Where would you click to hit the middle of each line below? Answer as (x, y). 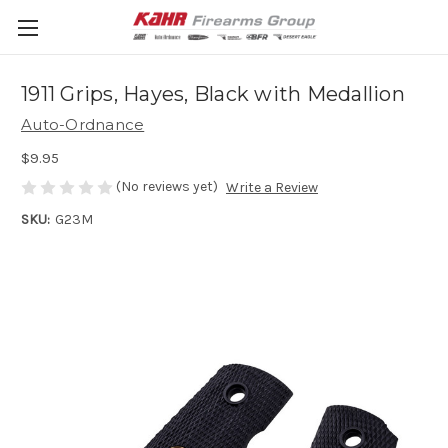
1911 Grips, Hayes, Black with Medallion (213, 94)
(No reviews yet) (167, 186)
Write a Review (271, 188)
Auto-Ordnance (83, 124)
